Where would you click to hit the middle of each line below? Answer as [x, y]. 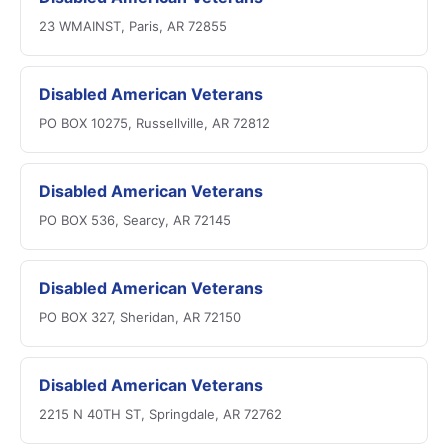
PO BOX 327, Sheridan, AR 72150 [140, 317]
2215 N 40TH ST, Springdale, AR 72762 [160, 414]
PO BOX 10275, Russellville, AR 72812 [154, 123]
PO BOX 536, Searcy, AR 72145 [135, 220]
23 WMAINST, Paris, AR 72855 [133, 26]
